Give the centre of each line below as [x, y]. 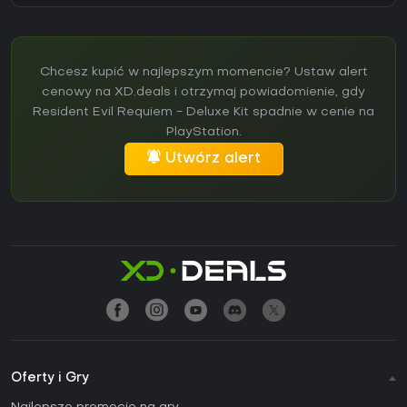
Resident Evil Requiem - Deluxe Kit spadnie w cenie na [203, 112]
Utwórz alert [213, 159]
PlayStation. [203, 132]
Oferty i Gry [50, 378]
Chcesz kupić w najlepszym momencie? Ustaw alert [203, 72]
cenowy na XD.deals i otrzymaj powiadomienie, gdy [203, 92]
